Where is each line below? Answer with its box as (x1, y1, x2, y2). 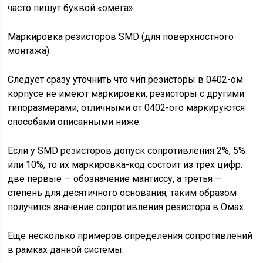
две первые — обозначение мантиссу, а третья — (8, 173, 222, 184)
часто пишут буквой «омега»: (8, 2, 136, 14)
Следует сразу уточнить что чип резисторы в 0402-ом (8, 74, 244, 85)
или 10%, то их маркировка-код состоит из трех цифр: (8, 159, 243, 170)
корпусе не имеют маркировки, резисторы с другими (8, 88, 245, 99)
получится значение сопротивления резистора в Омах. (8, 201, 246, 213)
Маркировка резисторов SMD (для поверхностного (8, 31, 234, 42)
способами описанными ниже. (8, 116, 141, 127)
